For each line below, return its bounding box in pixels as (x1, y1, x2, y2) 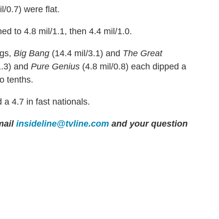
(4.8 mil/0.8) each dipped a (80, 61, 186, 71)
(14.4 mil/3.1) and (49, 48, 123, 58)
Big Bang (14, 48, 49, 58)
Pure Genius (31, 61, 80, 71)
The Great (123, 48, 162, 58)
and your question (109, 118, 188, 129)
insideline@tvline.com (16, 118, 109, 129)
